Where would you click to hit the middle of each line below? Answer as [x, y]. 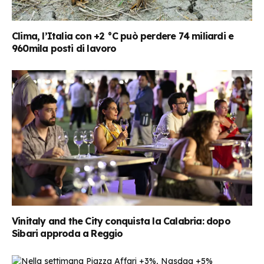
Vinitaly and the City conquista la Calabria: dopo [121, 221]
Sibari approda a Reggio [67, 233]
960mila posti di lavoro [64, 49]
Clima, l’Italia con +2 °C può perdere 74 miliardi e [123, 36]
